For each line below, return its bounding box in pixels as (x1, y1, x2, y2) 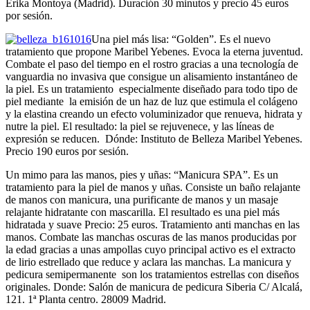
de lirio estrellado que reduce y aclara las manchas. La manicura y (6, 255, 291, 268)
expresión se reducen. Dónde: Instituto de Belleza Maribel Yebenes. (6, 132, 302, 145)
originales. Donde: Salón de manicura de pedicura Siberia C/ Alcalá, (6, 280, 302, 293)
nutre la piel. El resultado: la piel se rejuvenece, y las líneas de (6, 120, 274, 132)
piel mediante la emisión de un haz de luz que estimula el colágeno (6, 95, 298, 107)
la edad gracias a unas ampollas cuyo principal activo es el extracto (6, 243, 295, 255)
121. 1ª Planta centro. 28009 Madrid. (6, 293, 166, 305)
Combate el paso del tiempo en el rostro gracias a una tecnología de (6, 57, 298, 70)
